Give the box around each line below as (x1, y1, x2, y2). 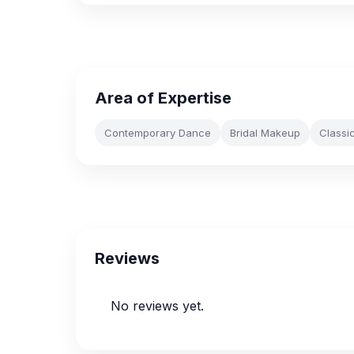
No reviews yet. (111, 298, 204, 314)
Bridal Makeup (230, 126, 300, 139)
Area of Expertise (95, 88, 232, 107)
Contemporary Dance (104, 126, 211, 139)
